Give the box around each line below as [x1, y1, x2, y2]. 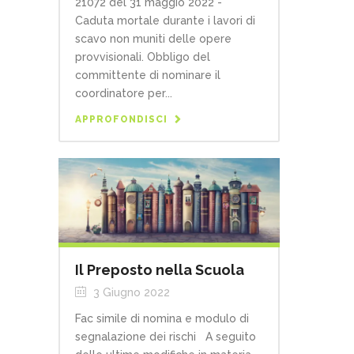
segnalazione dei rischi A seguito [75, 330, 256, 343]
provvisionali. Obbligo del [75, 50, 210, 63]
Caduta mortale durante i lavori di [75, 13, 255, 27]
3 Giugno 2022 [90, 285, 170, 299]
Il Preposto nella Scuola [75, 261, 244, 278]
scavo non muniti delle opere [75, 32, 232, 45]
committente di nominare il [75, 68, 220, 81]
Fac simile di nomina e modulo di [75, 311, 249, 325]
